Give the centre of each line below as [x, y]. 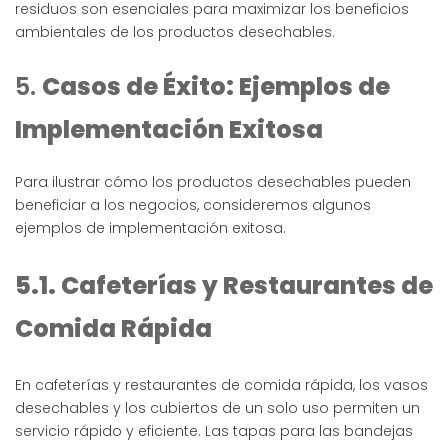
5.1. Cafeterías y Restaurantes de [224, 285]
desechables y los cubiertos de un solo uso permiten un [217, 407]
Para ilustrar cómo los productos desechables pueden [213, 181]
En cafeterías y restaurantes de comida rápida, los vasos [221, 384]
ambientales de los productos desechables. [175, 32]
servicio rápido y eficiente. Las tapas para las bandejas [214, 430]
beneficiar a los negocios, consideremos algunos [193, 204]
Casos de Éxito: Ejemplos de [216, 87]
